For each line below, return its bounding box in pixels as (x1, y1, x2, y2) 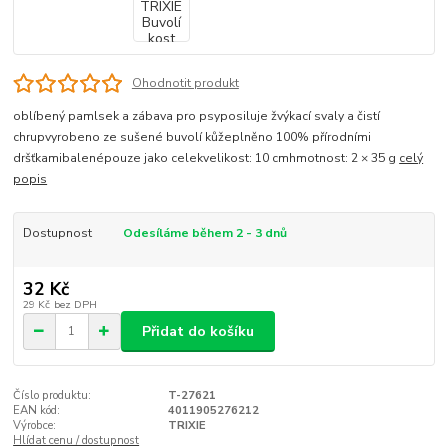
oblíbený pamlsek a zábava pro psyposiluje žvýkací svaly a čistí (13, 108, 381, 125)
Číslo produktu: (13, 388, 92, 404)
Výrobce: (13, 418, 57, 434)
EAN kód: (13, 403, 61, 419)
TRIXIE (167, 418, 206, 434)
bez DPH (53, 297, 97, 313)
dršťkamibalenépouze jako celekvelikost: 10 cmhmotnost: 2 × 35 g (13, 150, 400, 167)
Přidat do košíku (142, 321, 254, 341)
